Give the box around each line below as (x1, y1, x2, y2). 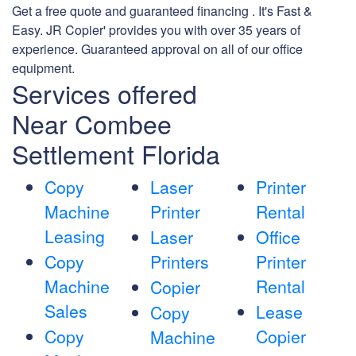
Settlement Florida (12, 135, 220, 172)
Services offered (12, 75, 197, 112)
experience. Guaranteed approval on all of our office (12, 40, 303, 59)
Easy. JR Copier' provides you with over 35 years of (12, 21, 300, 40)
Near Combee (12, 105, 172, 142)
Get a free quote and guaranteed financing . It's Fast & (12, 2, 312, 21)
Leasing (44, 224, 105, 249)
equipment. (12, 59, 75, 78)
